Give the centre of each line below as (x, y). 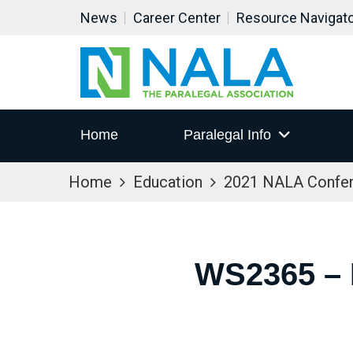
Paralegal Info (227, 135)
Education (168, 182)
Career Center (177, 18)
